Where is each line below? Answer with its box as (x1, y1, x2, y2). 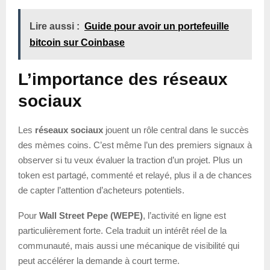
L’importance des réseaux (18, 69, 228, 89)
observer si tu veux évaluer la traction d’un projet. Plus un (18, 154, 242, 165)
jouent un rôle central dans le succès (103, 124, 249, 135)
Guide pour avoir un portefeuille (84, 20, 229, 31)
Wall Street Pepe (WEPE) (39, 210, 143, 221)
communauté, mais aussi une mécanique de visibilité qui (18, 240, 239, 251)
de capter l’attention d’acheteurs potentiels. (18, 184, 184, 195)
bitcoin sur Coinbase (30, 37, 125, 48)
